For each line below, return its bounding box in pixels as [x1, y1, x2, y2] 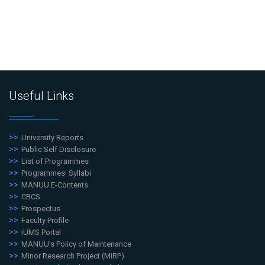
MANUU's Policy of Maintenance [21, 240, 131, 249]
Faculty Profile [21, 216, 69, 225]
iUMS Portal [21, 228, 61, 237]
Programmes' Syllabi [21, 169, 91, 178]
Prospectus [21, 204, 60, 214]
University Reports [21, 133, 83, 143]
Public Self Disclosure [21, 145, 96, 154]
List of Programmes [21, 157, 89, 166]
